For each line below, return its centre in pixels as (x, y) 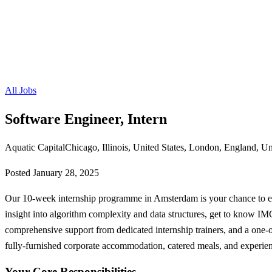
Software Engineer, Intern (86, 119)
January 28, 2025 (66, 172)
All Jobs (21, 90)
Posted (19, 172)
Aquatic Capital (35, 147)
